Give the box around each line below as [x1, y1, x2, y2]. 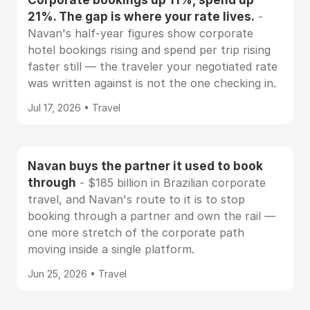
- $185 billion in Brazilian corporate [76, 176, 266, 190]
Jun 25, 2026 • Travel [28, 268, 127, 280]
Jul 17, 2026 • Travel [28, 102, 120, 113]
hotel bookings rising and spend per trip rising [28, 43, 271, 57]
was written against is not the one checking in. [28, 76, 276, 90]
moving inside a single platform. [28, 242, 194, 256]
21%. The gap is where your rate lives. [28, 9, 255, 24]
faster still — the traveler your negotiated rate [28, 60, 277, 73]
